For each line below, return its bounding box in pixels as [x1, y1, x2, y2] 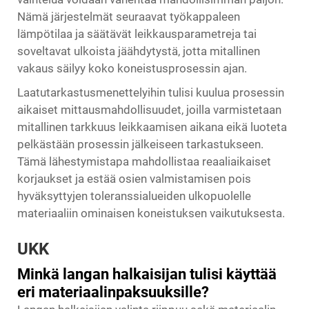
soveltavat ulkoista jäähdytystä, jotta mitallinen [17, 44, 260, 58]
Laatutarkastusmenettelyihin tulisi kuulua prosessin [17, 86, 284, 99]
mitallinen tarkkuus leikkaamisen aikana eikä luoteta [17, 120, 287, 134]
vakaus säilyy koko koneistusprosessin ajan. [17, 61, 247, 75]
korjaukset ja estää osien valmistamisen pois [17, 172, 251, 186]
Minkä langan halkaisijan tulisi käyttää [17, 266, 277, 283]
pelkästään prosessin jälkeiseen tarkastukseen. [17, 137, 263, 151]
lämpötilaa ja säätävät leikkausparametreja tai [17, 27, 257, 41]
